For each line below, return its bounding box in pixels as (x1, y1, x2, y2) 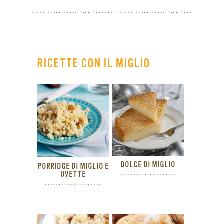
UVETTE (60, 170, 86, 179)
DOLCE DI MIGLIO (120, 160, 175, 170)
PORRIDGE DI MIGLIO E (37, 162, 109, 171)
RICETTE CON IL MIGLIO (37, 57, 150, 71)
